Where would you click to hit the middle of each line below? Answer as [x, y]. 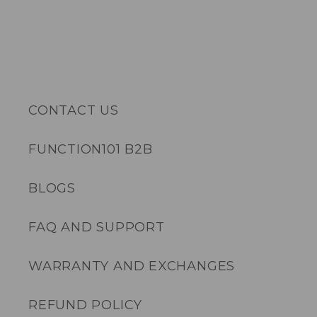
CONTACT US [74, 110]
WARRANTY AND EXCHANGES [132, 265]
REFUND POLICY [86, 304]
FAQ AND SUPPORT [97, 226]
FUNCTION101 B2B [91, 149]
